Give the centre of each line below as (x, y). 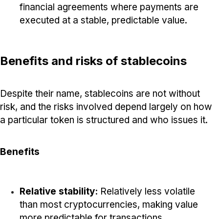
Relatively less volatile (146, 191)
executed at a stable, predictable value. (103, 20)
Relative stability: (59, 191)
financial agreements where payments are (109, 7)
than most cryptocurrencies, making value (109, 204)
